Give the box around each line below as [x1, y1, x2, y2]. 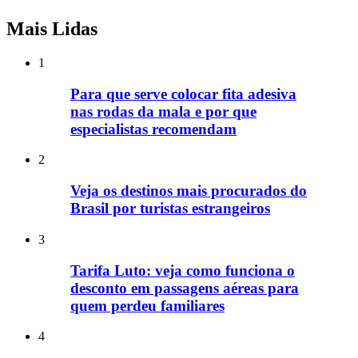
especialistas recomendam [70, 120, 237, 137]
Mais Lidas [6, 18, 97, 40]
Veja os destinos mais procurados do [70, 182, 307, 200]
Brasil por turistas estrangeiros [70, 200, 270, 217]
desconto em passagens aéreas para [70, 279, 299, 296]
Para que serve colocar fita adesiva [70, 85, 296, 102]
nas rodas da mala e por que [70, 102, 257, 120]
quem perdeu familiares [70, 296, 225, 314]
